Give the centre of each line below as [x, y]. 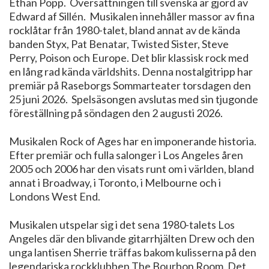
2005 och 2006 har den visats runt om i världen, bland [131, 168]
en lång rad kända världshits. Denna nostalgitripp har [131, 71]
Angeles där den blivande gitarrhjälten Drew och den [132, 238]
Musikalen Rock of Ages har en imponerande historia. [133, 141]
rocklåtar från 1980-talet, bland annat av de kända [125, 30]
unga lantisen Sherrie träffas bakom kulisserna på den [133, 252]
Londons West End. [55, 196]
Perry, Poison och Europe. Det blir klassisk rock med [129, 58]
